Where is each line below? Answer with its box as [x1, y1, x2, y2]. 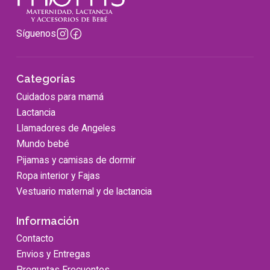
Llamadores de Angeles [16, 122, 116, 134]
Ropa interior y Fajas [16, 169, 100, 181]
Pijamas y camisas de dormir [16, 154, 136, 166]
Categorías [16, 72, 75, 86]
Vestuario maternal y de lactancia [16, 185, 152, 197]
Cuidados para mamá [16, 90, 104, 102]
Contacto [16, 232, 54, 244]
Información [16, 214, 79, 227]
